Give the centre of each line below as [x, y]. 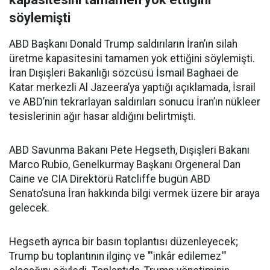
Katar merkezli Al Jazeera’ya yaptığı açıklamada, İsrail [132, 88]
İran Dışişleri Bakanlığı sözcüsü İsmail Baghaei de [124, 73]
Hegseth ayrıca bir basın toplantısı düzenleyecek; [124, 242]
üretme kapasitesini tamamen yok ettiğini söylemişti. [132, 59]
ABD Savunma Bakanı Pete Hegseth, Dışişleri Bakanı [129, 150]
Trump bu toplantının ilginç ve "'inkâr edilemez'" [118, 256]
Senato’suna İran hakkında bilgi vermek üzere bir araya [134, 194]
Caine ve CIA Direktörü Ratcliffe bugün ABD [110, 179]
